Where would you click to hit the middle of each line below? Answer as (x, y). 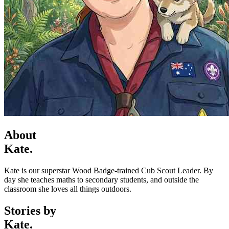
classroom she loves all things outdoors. (68, 189)
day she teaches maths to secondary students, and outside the (101, 179)
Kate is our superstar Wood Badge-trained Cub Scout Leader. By (109, 170)
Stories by (30, 210)
